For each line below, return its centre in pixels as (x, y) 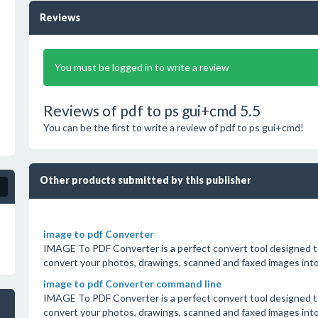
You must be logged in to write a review (142, 67)
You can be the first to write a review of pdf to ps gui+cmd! (173, 127)
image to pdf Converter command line (132, 284)
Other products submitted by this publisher (145, 180)
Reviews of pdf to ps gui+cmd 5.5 (152, 110)
